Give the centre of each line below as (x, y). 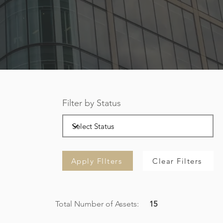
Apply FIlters (97, 161)
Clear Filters (177, 161)
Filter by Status (92, 103)
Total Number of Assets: (97, 204)
